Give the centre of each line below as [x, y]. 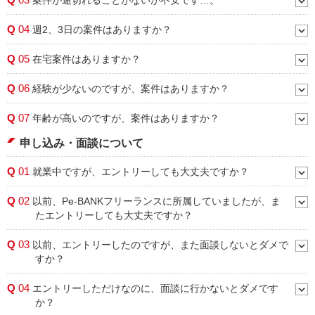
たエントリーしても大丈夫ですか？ [114, 215]
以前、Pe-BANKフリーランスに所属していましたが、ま [155, 201]
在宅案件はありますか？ [85, 59]
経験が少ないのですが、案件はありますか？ [129, 89]
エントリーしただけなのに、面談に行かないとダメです [154, 288]
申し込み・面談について [82, 143]
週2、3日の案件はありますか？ [101, 30]
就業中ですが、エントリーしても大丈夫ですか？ [139, 172]
